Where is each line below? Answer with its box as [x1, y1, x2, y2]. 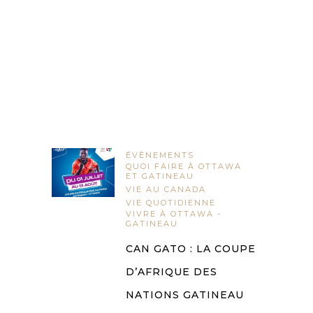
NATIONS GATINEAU [126, 289, 244, 302]
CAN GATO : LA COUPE [126, 242, 256, 256]
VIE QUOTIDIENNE [126, 198, 216, 208]
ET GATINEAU [126, 171, 194, 182]
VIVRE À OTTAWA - [126, 209, 221, 219]
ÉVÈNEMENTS [126, 150, 194, 161]
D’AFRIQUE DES [126, 265, 217, 279]
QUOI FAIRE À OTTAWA [126, 161, 242, 172]
